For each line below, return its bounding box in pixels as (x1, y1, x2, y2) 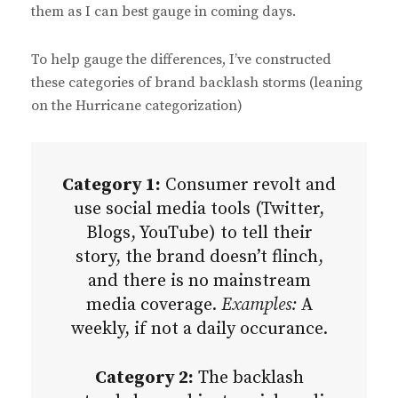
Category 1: (62, 174, 161, 197)
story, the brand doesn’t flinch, (75, 246, 323, 269)
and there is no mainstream (87, 270, 311, 293)
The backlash (193, 367, 304, 390)
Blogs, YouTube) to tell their (85, 222, 313, 245)
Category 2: (94, 367, 194, 390)
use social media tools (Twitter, (74, 198, 324, 221)
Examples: (220, 294, 297, 317)
